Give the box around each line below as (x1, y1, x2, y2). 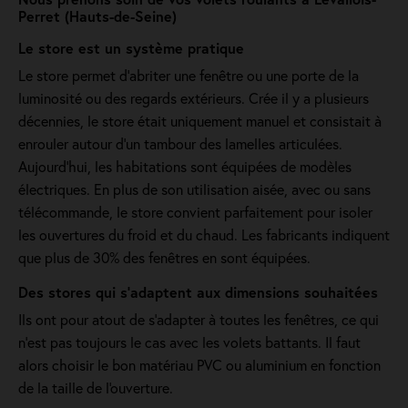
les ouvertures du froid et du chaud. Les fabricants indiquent (18, 225, 390, 244)
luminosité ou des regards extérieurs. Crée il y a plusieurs (18, 88, 369, 107)
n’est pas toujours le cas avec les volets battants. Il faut (18, 332, 361, 352)
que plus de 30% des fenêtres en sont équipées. (18, 248, 311, 267)
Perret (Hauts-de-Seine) (18, 6, 177, 25)
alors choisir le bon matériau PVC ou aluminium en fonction (18, 355, 381, 374)
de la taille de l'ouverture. (18, 378, 173, 397)
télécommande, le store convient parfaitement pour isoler (18, 202, 372, 221)
